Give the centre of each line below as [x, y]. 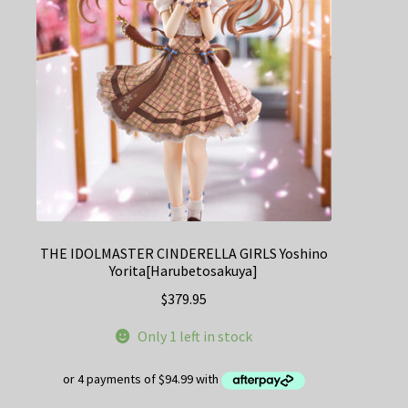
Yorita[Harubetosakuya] [184, 270]
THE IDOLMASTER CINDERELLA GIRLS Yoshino [184, 253]
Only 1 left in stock [195, 336]
